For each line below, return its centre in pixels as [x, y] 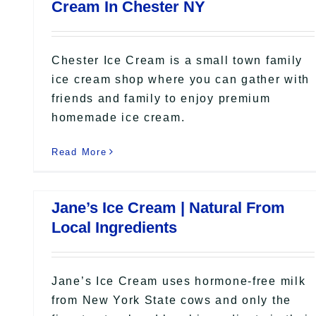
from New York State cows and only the [171, 300]
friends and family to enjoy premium [161, 98]
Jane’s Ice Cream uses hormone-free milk [179, 281]
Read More [79, 152]
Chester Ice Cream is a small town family [177, 60]
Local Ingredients [114, 227]
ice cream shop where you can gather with [181, 79]
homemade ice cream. [119, 117]
